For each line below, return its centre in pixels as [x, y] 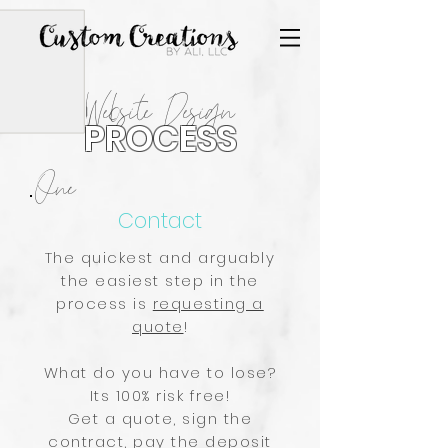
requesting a [208, 303]
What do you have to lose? [160, 372]
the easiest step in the [160, 280]
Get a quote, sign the [160, 418]
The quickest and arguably [160, 257]
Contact [160, 220]
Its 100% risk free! [160, 395]
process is [104, 303]
